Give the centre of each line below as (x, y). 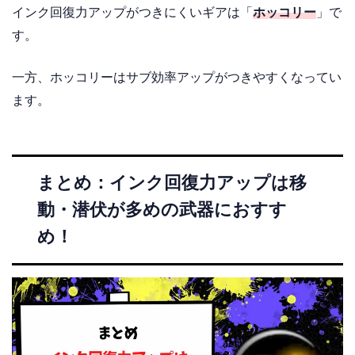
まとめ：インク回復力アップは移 (172, 182)
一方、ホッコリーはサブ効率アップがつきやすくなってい (177, 77)
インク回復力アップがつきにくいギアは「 (132, 13)
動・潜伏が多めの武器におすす (162, 209)
